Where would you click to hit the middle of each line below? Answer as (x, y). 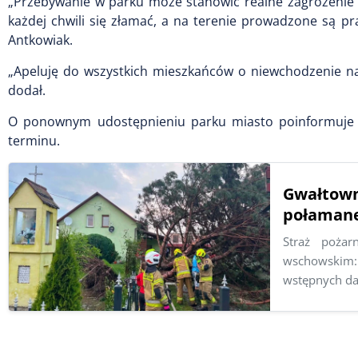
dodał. (27, 90)
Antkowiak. (40, 40)
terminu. (34, 141)
